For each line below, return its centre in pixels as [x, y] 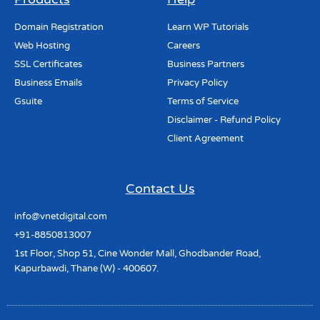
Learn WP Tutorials [208, 27]
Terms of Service [203, 102]
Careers [184, 46]
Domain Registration [59, 27]
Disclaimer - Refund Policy [224, 120]
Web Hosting [42, 46]
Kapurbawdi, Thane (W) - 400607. [86, 269]
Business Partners [206, 65]
